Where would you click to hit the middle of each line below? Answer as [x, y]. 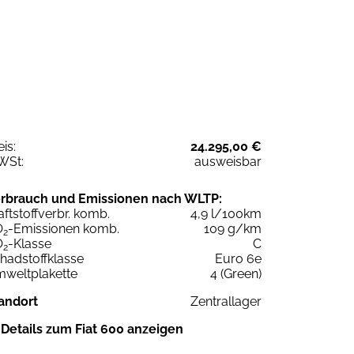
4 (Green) [236, 273]
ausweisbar [228, 161]
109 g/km [233, 228]
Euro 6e [238, 258]
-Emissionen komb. [64, 228]
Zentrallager [226, 301]
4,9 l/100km [226, 213]
